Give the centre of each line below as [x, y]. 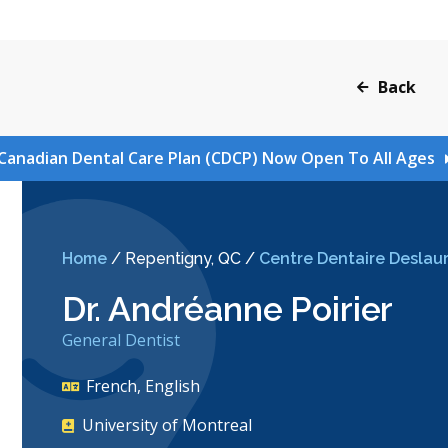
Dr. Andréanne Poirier [227, 309]
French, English [140, 386]
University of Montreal [166, 425]
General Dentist [120, 340]
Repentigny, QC [182, 259]
